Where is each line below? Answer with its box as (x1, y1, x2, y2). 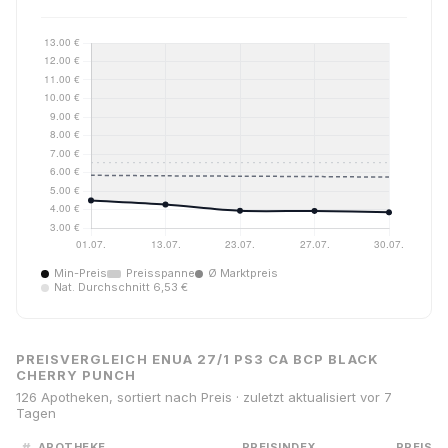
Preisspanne (126, 266, 195, 280)
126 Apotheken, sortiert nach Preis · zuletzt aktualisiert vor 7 (16, 389, 392, 405)
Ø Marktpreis (208, 266, 278, 280)
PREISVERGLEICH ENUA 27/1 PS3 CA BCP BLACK (16, 351, 379, 367)
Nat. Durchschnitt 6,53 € (54, 280, 188, 294)
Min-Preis (54, 266, 107, 280)
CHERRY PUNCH (16, 367, 137, 383)
